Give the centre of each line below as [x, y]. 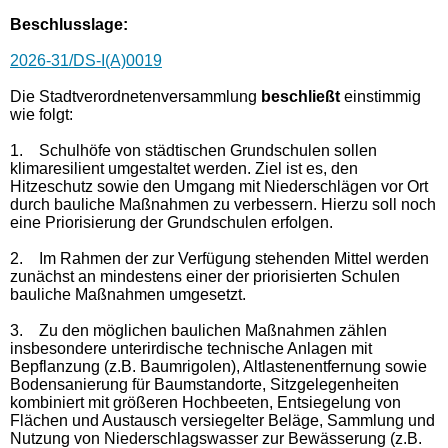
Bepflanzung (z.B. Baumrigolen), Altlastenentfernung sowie [218, 366]
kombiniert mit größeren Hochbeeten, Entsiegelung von [205, 402]
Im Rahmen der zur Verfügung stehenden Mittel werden [232, 258]
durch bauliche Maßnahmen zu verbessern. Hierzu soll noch [223, 204]
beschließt [300, 96]
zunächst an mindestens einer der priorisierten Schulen [205, 276]
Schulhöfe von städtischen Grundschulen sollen [206, 150]
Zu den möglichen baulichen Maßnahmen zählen [211, 330]
